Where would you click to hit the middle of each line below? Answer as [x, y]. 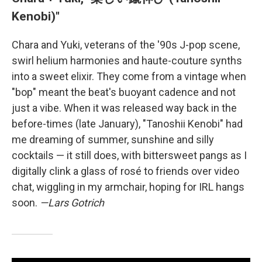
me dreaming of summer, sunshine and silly [113, 139]
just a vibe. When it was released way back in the [124, 108]
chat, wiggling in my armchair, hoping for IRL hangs [128, 187]
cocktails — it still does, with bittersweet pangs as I [129, 155]
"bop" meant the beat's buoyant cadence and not [124, 92]
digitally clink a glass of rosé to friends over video [125, 171]
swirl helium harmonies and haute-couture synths [127, 60]
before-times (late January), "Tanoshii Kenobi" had [127, 123]
